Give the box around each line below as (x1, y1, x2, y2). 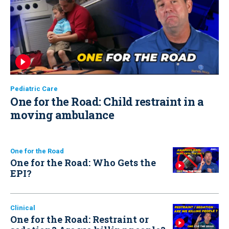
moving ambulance (10, 107, 114, 122)
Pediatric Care (10, 84, 58, 93)
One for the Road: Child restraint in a (10, 94, 203, 109)
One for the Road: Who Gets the (10, 156, 156, 169)
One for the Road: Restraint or (10, 213, 149, 226)
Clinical (10, 204, 35, 212)
